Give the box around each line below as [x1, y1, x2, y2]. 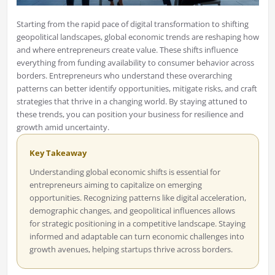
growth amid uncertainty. [16, 122, 109, 133]
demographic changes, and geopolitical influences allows [29, 205, 235, 217]
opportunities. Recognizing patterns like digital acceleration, [29, 192, 246, 204]
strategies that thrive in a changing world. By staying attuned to [16, 96, 247, 107]
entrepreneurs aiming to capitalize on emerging [29, 179, 202, 191]
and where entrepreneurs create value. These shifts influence [16, 44, 238, 56]
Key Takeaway [29, 147, 87, 159]
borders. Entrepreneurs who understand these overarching [16, 70, 232, 82]
